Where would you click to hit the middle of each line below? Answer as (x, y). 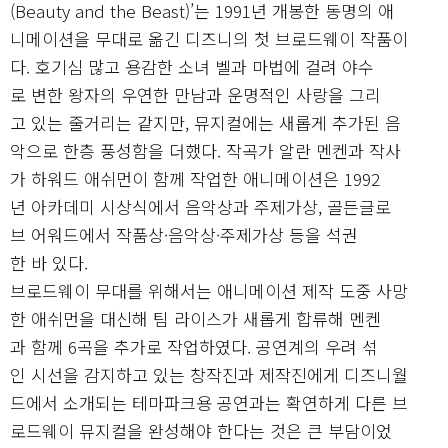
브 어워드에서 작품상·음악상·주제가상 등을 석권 (184, 234)
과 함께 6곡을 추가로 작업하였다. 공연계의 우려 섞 (194, 346)
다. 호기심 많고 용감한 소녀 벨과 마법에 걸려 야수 (192, 66)
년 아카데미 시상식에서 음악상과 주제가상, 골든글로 (200, 206)
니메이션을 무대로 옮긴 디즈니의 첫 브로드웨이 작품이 (209, 38)
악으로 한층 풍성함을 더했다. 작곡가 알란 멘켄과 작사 (205, 150)
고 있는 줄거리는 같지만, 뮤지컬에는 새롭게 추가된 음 (205, 122)
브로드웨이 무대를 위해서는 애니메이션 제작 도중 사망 (209, 290)
